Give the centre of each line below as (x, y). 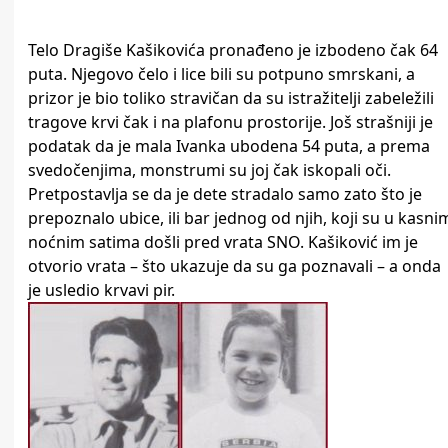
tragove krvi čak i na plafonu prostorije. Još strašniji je (230, 122)
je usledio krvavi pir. (101, 290)
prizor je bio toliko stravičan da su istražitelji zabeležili (231, 98)
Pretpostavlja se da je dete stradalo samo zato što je (225, 194)
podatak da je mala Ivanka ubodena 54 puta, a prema (229, 146)
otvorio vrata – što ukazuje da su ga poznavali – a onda (234, 266)
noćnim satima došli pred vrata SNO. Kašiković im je (223, 242)
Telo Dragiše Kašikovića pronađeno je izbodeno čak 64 (233, 50)
